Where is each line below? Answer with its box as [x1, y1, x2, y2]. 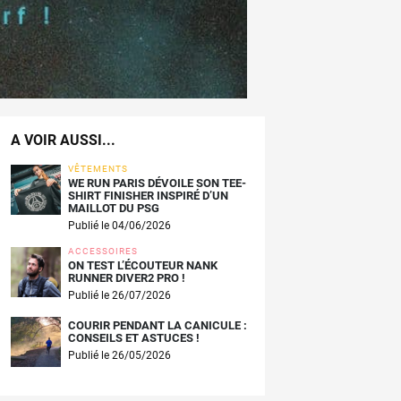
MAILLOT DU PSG [68, 200, 159, 215]
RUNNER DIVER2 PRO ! [68, 270, 185, 285]
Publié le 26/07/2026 [68, 288, 171, 302]
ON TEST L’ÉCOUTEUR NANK [68, 258, 218, 272]
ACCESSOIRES [68, 245, 138, 256]
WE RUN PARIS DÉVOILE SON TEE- [68, 175, 246, 190]
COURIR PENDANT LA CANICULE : [68, 319, 247, 333]
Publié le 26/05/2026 [68, 349, 171, 363]
